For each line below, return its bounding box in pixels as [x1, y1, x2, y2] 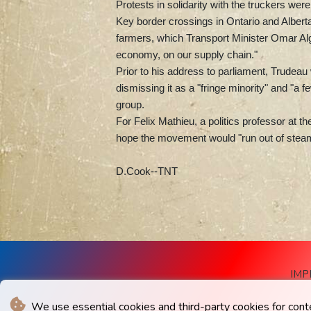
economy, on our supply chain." [116, 48, 258, 60]
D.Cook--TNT [116, 165, 178, 177]
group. [116, 98, 144, 110]
